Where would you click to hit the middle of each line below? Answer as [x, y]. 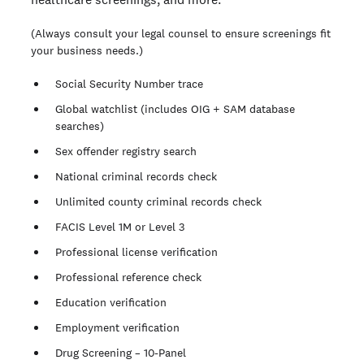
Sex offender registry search [126, 151]
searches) [80, 126]
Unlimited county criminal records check [158, 201]
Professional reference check [128, 277]
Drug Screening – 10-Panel [121, 352]
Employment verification [117, 327]
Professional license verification [136, 251]
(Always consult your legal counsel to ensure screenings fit [181, 33]
